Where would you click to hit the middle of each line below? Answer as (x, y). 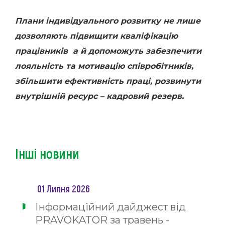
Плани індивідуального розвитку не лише (108, 21)
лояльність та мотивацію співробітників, (104, 66)
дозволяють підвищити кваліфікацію (96, 36)
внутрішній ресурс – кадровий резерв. (99, 96)
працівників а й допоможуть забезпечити (108, 51)
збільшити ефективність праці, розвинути (108, 81)
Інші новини (47, 153)
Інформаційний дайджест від (110, 207)
